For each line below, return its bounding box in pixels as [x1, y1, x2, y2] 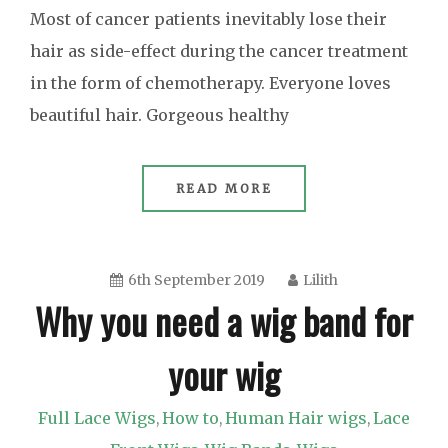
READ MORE [175, 181, 273, 196]
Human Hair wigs [225, 408, 367, 428]
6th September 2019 [128, 271, 265, 289]
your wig [168, 348, 280, 401]
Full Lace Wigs [38, 408, 156, 428]
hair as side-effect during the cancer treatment [30, 41, 408, 61]
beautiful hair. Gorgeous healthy [30, 105, 289, 125]
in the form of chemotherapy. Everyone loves [30, 73, 391, 93]
